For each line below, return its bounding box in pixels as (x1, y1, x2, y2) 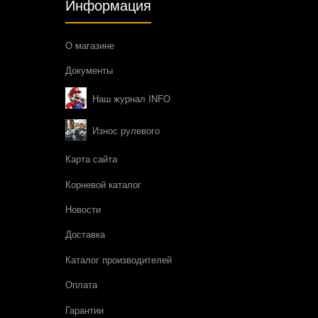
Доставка (65, 227, 105, 241)
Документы (65, 63, 113, 77)
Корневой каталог (65, 177, 141, 192)
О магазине (65, 38, 114, 53)
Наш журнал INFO (92, 91, 170, 105)
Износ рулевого (92, 123, 160, 137)
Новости (65, 202, 101, 216)
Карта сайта (65, 152, 117, 166)
